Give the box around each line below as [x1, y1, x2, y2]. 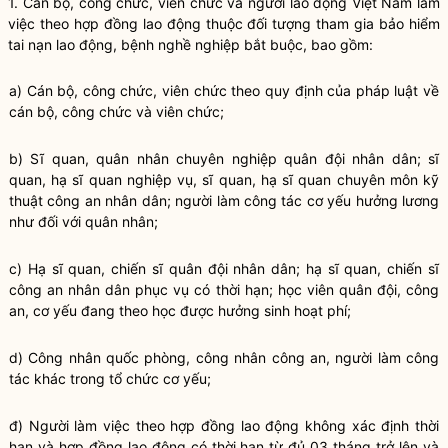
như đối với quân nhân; [9, 213, 158, 230]
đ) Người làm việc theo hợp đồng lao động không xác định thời [9, 417, 439, 434]
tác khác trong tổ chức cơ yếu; [9, 370, 211, 387]
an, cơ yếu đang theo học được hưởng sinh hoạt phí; [9, 302, 351, 319]
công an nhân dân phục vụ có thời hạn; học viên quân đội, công [9, 281, 439, 298]
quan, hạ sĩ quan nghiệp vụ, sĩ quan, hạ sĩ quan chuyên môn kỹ [9, 171, 439, 188]
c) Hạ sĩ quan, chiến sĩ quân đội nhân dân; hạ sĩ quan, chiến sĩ [9, 260, 439, 277]
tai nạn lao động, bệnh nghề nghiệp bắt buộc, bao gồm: [8, 36, 373, 53]
